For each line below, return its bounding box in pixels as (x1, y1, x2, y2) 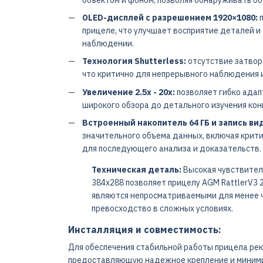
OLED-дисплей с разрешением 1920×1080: (82, 12, 258, 23)
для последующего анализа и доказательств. (82, 143, 261, 154)
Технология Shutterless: (82, 56, 186, 67)
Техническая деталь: (91, 164, 181, 176)
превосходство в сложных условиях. (91, 203, 233, 214)
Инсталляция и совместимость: (68, 224, 221, 236)
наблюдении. (82, 38, 134, 49)
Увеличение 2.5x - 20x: (82, 86, 175, 97)
